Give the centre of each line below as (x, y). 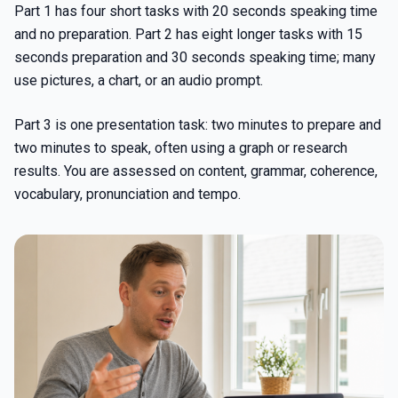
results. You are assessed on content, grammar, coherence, (196, 171)
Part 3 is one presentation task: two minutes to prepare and (198, 124)
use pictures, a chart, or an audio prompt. (139, 80)
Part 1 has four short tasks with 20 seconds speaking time (196, 11)
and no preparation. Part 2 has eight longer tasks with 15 (188, 34)
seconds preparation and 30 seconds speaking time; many (195, 57)
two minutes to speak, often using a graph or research (181, 147)
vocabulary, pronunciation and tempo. (127, 194)
